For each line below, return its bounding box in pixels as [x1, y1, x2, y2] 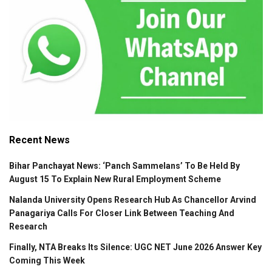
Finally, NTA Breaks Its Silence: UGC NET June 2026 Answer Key [9, 242, 262, 252]
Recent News [9, 134, 70, 146]
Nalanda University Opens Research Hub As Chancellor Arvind [9, 194, 256, 205]
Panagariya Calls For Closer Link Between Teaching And [9, 208, 234, 218]
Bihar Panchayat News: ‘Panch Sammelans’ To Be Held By [9, 160, 240, 171]
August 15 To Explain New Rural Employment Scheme [9, 174, 221, 184]
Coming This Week [9, 255, 85, 265]
